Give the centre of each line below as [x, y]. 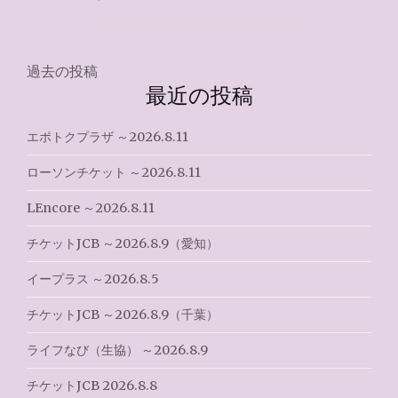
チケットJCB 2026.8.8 [92, 386]
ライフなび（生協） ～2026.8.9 [117, 350]
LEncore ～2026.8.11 [91, 208]
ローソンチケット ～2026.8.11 [114, 172]
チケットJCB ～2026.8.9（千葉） [123, 314]
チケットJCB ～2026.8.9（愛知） [123, 243]
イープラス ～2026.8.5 [93, 279]
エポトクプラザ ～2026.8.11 [107, 137]
